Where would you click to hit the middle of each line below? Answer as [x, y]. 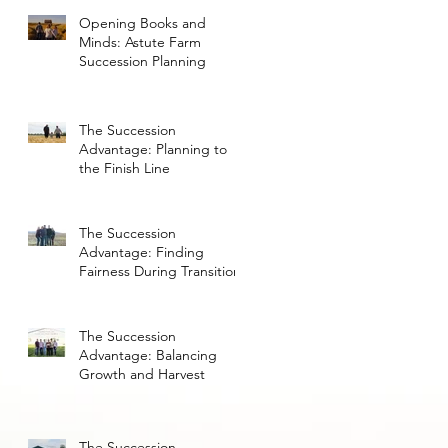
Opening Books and [142, 22]
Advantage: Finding [141, 251]
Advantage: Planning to [153, 148]
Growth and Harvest [142, 373]
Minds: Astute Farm [140, 41]
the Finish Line [124, 167]
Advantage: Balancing [148, 354]
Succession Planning [142, 60]
